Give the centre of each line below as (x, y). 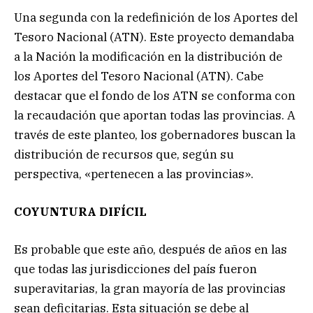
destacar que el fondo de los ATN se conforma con (155, 95)
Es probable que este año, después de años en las (151, 249)
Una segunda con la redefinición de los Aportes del (156, 17)
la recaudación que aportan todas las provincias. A (155, 115)
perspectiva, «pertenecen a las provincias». (134, 174)
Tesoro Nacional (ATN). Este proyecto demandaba (154, 37)
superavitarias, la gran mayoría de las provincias (150, 288)
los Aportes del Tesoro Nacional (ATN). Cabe (139, 76)
